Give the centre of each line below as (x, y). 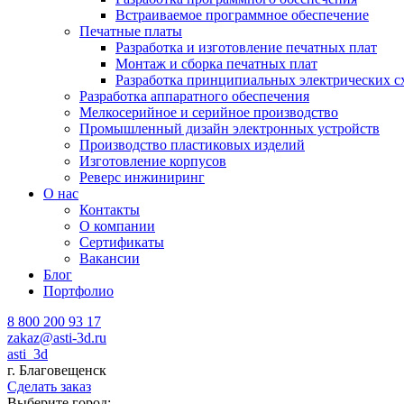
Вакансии (110, 258)
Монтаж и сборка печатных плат (216, 64)
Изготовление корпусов (153, 161)
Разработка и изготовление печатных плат (246, 47)
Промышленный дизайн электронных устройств (230, 129)
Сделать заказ (49, 386)
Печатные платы (131, 31)
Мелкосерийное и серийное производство (209, 112)
